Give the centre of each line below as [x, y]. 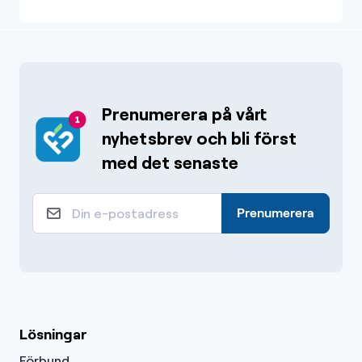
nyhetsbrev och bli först [199, 137]
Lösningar [53, 333]
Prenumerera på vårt [184, 113]
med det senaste [170, 161]
